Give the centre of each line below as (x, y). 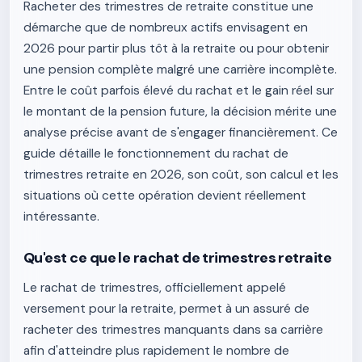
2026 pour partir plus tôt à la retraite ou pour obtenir (176, 48)
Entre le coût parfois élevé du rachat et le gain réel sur (179, 90)
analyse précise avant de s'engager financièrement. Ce (181, 133)
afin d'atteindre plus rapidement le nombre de (156, 351)
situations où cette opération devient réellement (165, 196)
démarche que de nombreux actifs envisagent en (166, 27)
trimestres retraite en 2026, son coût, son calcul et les (181, 175)
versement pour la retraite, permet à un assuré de (166, 309)
